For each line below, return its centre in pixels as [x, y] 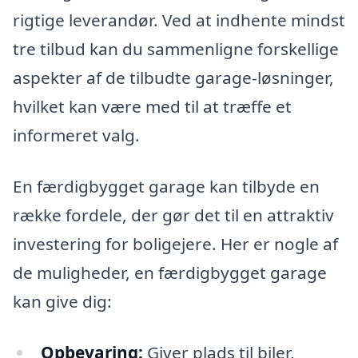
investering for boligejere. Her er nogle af [175, 243]
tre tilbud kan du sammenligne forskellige [176, 49]
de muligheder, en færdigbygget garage [170, 272]
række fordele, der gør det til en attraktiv [173, 215]
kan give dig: [62, 301]
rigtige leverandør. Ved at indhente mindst [179, 20]
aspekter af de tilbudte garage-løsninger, [173, 78]
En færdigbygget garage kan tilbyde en [166, 186]
